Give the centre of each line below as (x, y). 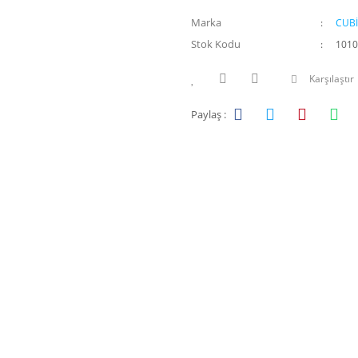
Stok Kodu (216, 44)
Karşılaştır (332, 79)
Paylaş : (209, 114)
